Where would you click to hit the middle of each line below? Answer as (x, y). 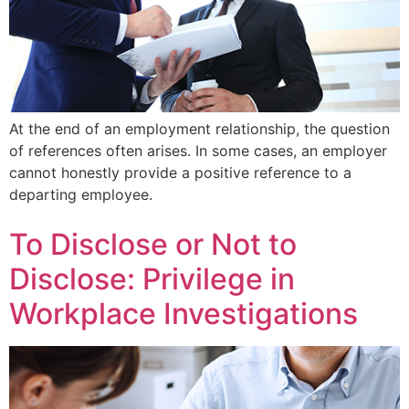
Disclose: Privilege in (152, 278)
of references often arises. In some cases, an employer (198, 150)
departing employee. (81, 194)
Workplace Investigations (184, 313)
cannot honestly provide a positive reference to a (180, 172)
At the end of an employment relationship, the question (199, 128)
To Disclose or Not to (153, 244)
